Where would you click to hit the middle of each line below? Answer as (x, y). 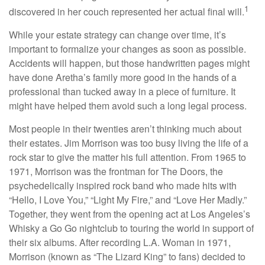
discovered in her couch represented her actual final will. (127, 12)
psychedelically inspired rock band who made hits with (123, 186)
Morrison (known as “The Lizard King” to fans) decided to (127, 257)
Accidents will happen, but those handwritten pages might (129, 63)
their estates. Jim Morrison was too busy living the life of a (129, 143)
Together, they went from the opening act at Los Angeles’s (130, 214)
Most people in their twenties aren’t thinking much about (125, 129)
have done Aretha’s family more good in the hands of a (123, 77)
